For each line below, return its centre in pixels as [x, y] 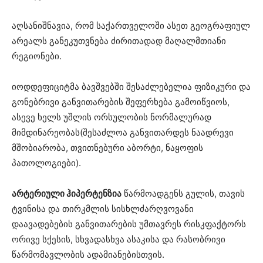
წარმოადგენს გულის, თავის [183, 193]
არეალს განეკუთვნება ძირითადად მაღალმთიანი [120, 41]
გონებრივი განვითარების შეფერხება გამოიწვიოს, [121, 102]
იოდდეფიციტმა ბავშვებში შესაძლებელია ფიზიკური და [131, 86]
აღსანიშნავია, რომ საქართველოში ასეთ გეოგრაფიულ [131, 25]
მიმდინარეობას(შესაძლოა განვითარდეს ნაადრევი [123, 132]
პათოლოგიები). [46, 163]
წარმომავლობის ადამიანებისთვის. [88, 254]
